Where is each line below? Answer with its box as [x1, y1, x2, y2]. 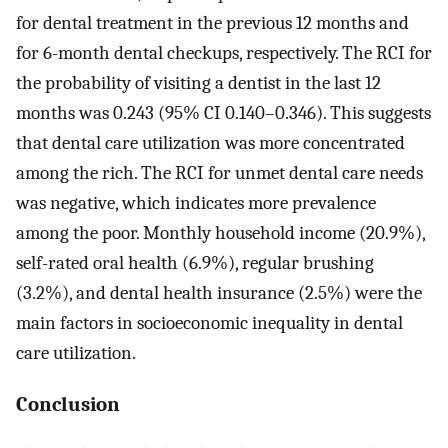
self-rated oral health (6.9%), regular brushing [16, 251, 374, 274]
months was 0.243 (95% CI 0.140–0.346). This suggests [16, 101, 431, 124]
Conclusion [16, 392, 120, 417]
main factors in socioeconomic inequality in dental [16, 311, 403, 334]
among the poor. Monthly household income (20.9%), [16, 221, 425, 244]
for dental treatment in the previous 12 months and [16, 11, 409, 34]
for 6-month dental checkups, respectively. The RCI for [16, 41, 432, 64]
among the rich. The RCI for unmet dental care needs [16, 161, 423, 184]
